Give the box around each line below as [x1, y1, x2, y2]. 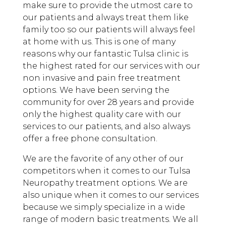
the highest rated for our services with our [22, 61, 200, 71]
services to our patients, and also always [22, 122, 190, 132]
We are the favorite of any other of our [22, 154, 184, 164]
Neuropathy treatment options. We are [22, 178, 188, 188]
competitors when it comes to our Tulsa [22, 166, 191, 176]
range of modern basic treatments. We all [22, 214, 198, 224]
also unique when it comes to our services [22, 190, 199, 200]
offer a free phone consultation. [22, 134, 157, 144]
